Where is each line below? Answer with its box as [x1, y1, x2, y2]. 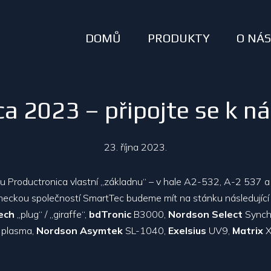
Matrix [232, 224, 263, 237]
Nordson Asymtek [36, 224, 123, 237]
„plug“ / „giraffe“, [15, 208, 89, 220]
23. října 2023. [104, 141, 167, 153]
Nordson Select [168, 208, 243, 220]
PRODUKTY [148, 31, 211, 45]
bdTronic [89, 208, 131, 220]
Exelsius [168, 224, 209, 237]
